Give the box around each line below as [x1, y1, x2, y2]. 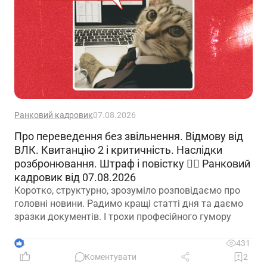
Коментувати [85, 252, 136, 262]
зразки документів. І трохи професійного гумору [14, 211, 231, 223]
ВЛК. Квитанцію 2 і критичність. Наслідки [14, 144, 222, 157]
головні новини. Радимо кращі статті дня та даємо [14, 198, 243, 210]
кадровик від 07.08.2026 [14, 171, 136, 184]
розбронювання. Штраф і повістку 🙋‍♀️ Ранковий [14, 157, 250, 170]
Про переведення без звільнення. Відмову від [14, 130, 243, 143]
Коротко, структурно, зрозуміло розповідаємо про [14, 185, 240, 197]
